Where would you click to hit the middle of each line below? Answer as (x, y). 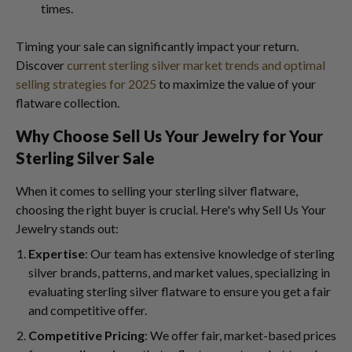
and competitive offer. (88, 310)
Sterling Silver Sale (85, 158)
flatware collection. (68, 102)
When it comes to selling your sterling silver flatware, (157, 190)
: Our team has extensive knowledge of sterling (210, 253)
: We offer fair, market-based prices (240, 335)
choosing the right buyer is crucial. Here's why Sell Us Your (171, 209)
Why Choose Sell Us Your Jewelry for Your (169, 136)
